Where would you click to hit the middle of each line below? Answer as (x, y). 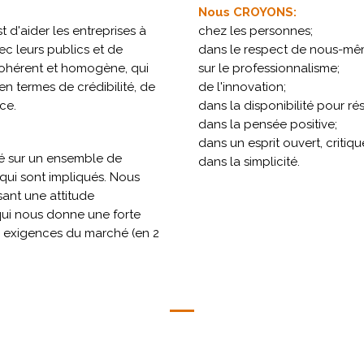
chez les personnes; (256, 31)
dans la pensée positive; (268, 124)
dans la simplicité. (249, 162)
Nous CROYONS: (247, 12)
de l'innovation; (242, 87)
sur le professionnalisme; (269, 68)
